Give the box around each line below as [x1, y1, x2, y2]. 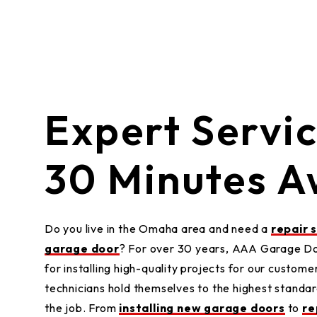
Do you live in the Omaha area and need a [45, 221, 271, 236]
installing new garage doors [119, 301, 285, 315]
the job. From [45, 301, 120, 315]
